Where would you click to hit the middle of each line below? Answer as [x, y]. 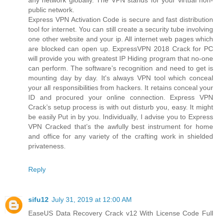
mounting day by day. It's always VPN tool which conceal [121, 78]
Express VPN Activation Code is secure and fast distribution [121, 19]
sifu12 [38, 199]
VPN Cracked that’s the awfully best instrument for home [121, 126]
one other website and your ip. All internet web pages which [121, 39]
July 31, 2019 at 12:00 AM [92, 199]
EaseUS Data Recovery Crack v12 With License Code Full [121, 213]
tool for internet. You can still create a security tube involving [121, 29]
